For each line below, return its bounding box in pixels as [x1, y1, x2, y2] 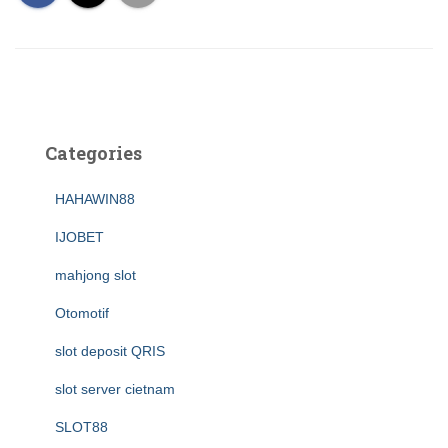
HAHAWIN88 [55, 191, 135, 207]
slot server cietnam [55, 381, 175, 397]
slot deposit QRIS [55, 343, 165, 359]
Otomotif [55, 305, 109, 321]
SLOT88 [55, 419, 108, 435]
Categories [45, 141, 142, 165]
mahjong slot [55, 267, 136, 283]
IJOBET [55, 229, 104, 245]
